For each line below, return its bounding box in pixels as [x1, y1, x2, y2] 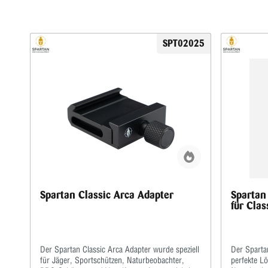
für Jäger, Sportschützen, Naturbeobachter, [40, 255, 184, 266]
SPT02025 [163, 38, 205, 49]
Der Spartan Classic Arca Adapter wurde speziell [40, 244, 199, 255]
